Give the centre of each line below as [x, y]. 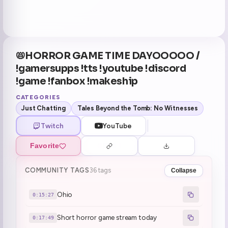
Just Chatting [43, 108]
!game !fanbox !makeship [77, 81]
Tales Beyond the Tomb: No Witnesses [138, 108]
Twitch [52, 125]
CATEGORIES [38, 97]
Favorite [45, 146]
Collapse [184, 171]
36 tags [100, 170]
